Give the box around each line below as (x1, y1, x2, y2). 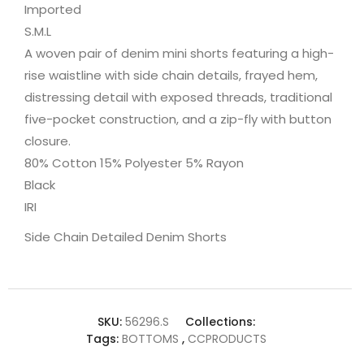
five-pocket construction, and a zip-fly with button (24, 110, 331, 128)
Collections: (184, 313, 255, 330)
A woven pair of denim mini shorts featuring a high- (24, 44, 334, 62)
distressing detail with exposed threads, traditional (24, 88, 332, 106)
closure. (24, 132, 71, 149)
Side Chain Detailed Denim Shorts (24, 227, 227, 245)
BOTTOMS (118, 330, 182, 347)
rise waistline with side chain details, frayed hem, (24, 66, 318, 84)
